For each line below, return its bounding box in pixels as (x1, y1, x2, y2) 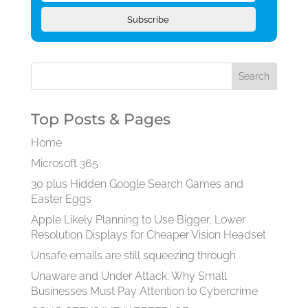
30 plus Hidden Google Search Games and (30, 177, 243, 191)
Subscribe (127, 14, 170, 25)
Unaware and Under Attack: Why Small (30, 269, 227, 283)
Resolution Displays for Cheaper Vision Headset (30, 228, 266, 242)
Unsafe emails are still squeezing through (30, 249, 236, 263)
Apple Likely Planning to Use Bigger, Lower (30, 213, 245, 227)
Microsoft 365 (30, 157, 98, 170)
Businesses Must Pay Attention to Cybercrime (30, 285, 258, 298)
